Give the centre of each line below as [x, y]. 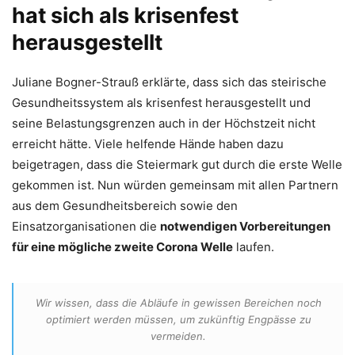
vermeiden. [178, 336]
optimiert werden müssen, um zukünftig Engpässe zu [178, 319]
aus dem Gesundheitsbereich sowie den [125, 205]
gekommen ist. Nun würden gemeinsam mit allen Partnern [175, 185]
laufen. [254, 246]
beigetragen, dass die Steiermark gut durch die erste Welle [177, 164]
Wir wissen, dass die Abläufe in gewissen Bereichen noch [178, 302]
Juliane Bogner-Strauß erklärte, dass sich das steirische [169, 82]
